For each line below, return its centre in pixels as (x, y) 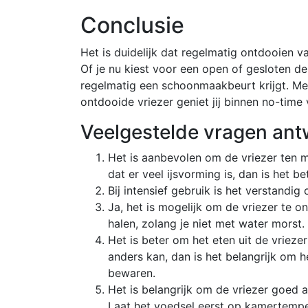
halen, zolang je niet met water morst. (206, 223)
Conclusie (132, 25)
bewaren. (132, 273)
